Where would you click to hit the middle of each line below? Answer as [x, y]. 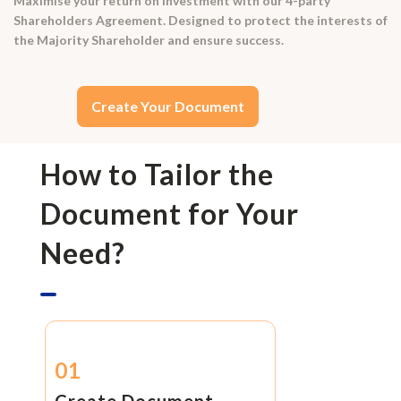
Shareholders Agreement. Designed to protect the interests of [200, 20]
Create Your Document [168, 106]
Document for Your [169, 214]
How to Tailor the [157, 175]
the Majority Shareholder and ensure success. [149, 39]
